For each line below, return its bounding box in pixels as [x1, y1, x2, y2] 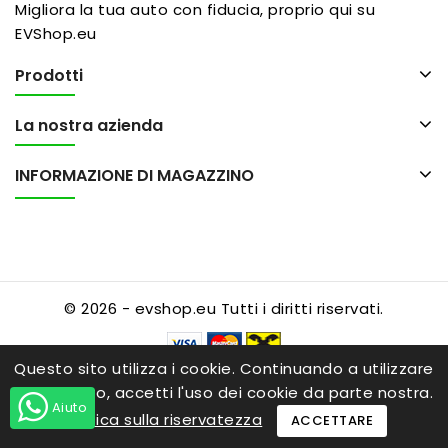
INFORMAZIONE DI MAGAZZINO [15, 163, 254, 187]
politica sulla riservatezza [60, 409, 263, 431]
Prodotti [15, 63, 83, 87]
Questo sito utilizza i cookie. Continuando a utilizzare [14, 358, 434, 379]
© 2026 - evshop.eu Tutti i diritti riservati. [64, 297, 384, 319]
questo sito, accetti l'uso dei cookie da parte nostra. [15, 382, 433, 403]
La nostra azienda [15, 113, 163, 137]
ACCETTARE [290, 411, 374, 430]
